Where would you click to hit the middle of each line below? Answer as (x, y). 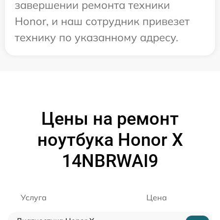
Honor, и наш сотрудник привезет (102, 21)
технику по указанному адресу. (96, 37)
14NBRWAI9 (110, 161)
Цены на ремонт (110, 119)
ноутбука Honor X (110, 140)
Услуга (34, 197)
